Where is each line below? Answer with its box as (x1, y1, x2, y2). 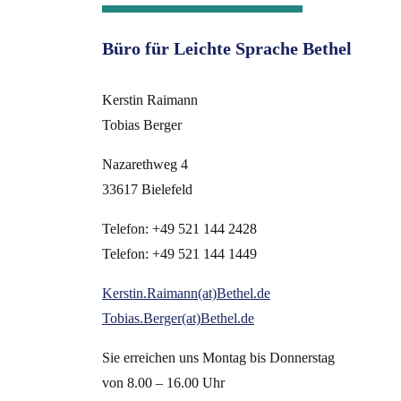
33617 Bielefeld (102, 181, 192, 197)
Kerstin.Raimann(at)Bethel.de (102, 285, 270, 301)
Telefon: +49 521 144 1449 (102, 245, 257, 261)
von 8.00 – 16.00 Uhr (102, 374, 225, 390)
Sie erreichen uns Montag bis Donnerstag (102, 349, 335, 365)
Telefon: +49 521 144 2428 (102, 220, 257, 236)
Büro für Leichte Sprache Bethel (102, 38, 352, 58)
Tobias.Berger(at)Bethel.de (102, 310, 254, 326)
